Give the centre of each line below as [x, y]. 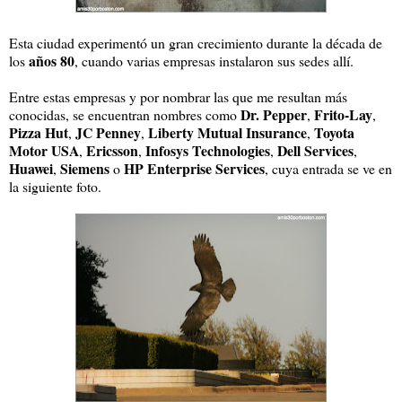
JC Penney [108, 132]
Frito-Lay [343, 114]
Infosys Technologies [208, 150]
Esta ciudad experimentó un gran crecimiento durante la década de [196, 42]
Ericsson [112, 150]
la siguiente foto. [55, 186]
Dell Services [315, 150]
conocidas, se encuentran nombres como [125, 114]
